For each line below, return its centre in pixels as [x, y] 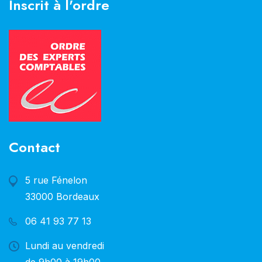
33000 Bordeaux [62, 197]
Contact [35, 147]
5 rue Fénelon [56, 180]
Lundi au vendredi [65, 246]
